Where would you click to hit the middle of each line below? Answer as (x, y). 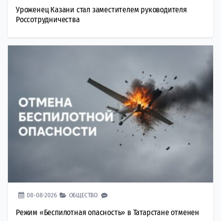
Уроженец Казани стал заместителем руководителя (101, 10)
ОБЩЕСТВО (83, 195)
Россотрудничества (48, 20)
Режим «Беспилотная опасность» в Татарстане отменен (108, 212)
